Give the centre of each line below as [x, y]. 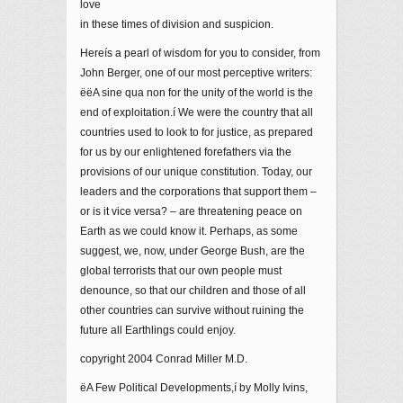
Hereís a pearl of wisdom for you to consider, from [200, 53]
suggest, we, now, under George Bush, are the [193, 251]
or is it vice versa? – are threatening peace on [191, 211]
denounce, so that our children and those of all [193, 291]
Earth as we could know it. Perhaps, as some [189, 231]
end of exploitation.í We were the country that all [197, 112]
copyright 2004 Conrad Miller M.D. [164, 359]
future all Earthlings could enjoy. [158, 330]
